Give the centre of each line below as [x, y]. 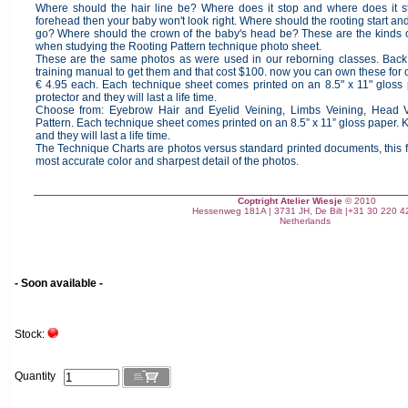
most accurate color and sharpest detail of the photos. [168, 161]
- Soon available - [59, 283]
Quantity [39, 377]
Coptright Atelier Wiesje [291, 201]
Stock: [31, 334]
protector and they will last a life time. [127, 97]
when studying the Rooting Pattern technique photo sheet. [179, 46]
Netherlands [306, 221]
